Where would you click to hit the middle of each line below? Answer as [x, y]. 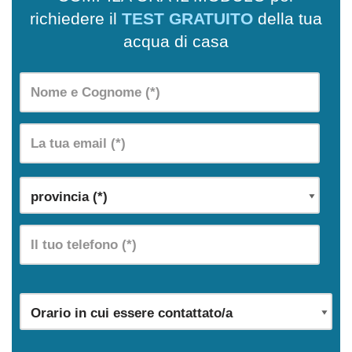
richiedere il [76, 18]
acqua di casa [176, 41]
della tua [288, 18]
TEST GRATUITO [187, 18]
